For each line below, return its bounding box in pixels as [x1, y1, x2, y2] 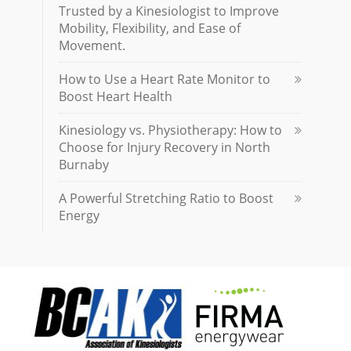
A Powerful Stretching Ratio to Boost [59, 190, 273, 207]
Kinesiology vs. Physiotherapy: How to [59, 121, 282, 139]
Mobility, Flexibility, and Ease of [59, 20, 241, 37]
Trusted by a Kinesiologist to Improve [59, 2, 279, 20]
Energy [59, 207, 100, 224]
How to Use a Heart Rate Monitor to [59, 71, 270, 88]
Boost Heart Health [59, 88, 172, 105]
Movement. [59, 37, 125, 54]
